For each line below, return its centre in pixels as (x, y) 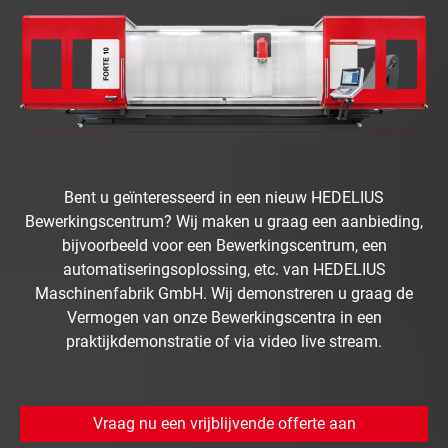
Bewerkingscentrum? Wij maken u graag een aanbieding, (224, 221)
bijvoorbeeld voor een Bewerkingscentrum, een (224, 245)
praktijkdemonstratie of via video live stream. (224, 341)
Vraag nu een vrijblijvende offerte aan (224, 423)
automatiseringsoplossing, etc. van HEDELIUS (224, 269)
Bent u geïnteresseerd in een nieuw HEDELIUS (224, 197)
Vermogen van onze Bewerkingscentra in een (224, 317)
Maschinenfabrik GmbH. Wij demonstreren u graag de (224, 293)
